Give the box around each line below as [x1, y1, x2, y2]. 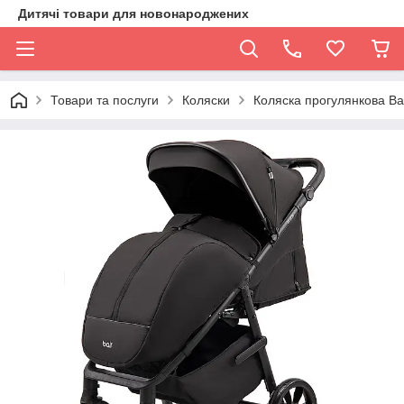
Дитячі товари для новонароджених [18, 6, 249, 21]
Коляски [182, 93, 230, 107]
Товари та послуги [50, 93, 159, 107]
